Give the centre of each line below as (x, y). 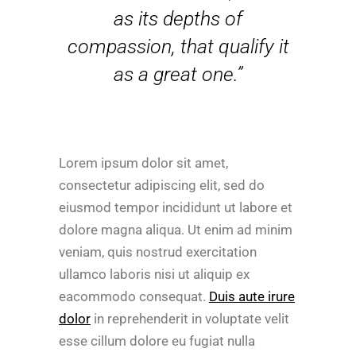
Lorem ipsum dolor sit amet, (143, 163)
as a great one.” (178, 74)
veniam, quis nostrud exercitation (158, 252)
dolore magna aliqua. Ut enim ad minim (176, 230)
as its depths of (178, 19)
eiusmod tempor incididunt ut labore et (176, 207)
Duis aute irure (252, 296)
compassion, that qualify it (178, 46)
